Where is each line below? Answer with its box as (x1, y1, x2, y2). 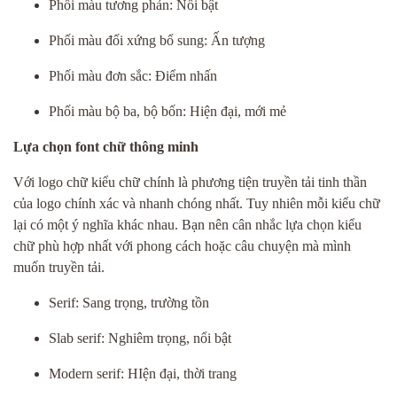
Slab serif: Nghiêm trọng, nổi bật (49, 331, 231, 346)
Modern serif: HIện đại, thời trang (49, 366, 237, 381)
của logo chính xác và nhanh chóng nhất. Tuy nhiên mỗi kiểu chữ (13, 196, 380, 211)
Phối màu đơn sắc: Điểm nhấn (49, 68, 217, 83)
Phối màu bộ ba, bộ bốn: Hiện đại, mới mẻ (49, 104, 286, 119)
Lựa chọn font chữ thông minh (13, 139, 198, 154)
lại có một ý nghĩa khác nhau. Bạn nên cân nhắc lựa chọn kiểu (13, 217, 362, 232)
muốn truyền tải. (13, 260, 105, 275)
